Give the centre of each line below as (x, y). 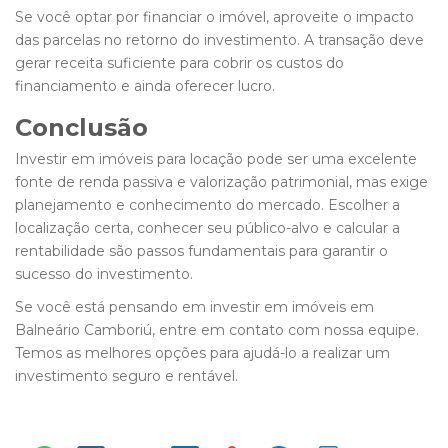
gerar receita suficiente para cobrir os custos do (179, 63)
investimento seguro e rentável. (126, 376)
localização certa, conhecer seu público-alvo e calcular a (207, 228)
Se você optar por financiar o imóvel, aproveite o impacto (214, 17)
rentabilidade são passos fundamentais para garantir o (201, 251)
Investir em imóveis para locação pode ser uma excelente (216, 159)
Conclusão (81, 128)
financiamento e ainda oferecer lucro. (145, 86)
